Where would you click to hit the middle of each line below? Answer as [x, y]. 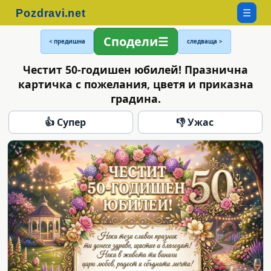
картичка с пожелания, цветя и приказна [135, 84]
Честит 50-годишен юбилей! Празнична [135, 69]
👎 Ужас [195, 122]
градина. [135, 98]
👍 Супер [65, 122]
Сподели [130, 41]
